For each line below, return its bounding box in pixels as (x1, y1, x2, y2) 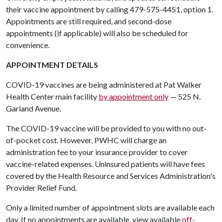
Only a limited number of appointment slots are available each (6, 203, 215, 212)
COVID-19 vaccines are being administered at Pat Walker (6, 80, 202, 89)
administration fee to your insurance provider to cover (6, 147, 188, 157)
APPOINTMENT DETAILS (6, 60, 98, 69)
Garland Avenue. (6, 104, 61, 113)
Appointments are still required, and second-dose (6, 16, 171, 26)
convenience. (6, 40, 50, 50)
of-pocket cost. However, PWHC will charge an (6, 135, 166, 145)
